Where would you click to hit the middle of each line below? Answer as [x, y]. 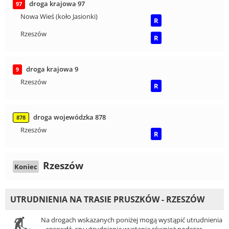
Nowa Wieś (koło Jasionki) [59, 17]
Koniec [26, 167]
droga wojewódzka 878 [70, 117]
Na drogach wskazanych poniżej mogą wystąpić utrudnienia [132, 220]
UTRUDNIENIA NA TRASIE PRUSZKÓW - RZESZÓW [107, 200]
